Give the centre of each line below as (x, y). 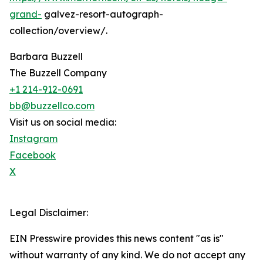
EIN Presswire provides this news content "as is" (117, 239)
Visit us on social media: (63, 122)
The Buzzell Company (58, 73)
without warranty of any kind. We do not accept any (127, 255)
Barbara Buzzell (46, 57)
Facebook (33, 155)
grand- (26, 14)
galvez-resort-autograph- (102, 14)
